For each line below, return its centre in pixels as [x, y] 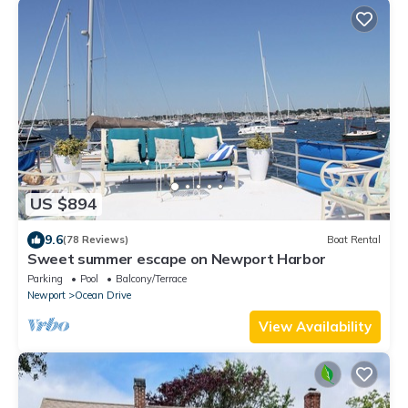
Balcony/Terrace [151, 278]
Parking [45, 278]
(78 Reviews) [96, 240]
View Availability [315, 326]
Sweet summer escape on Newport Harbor [177, 258]
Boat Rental [354, 240]
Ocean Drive [103, 295]
